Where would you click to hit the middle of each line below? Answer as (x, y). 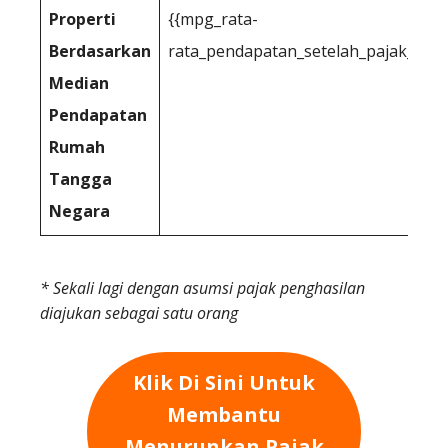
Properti (82, 19)
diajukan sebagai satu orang (139, 313)
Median (79, 83)
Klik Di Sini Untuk (224, 383)
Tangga (80, 179)
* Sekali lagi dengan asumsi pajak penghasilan (202, 288)
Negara (79, 211)
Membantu (224, 415)
